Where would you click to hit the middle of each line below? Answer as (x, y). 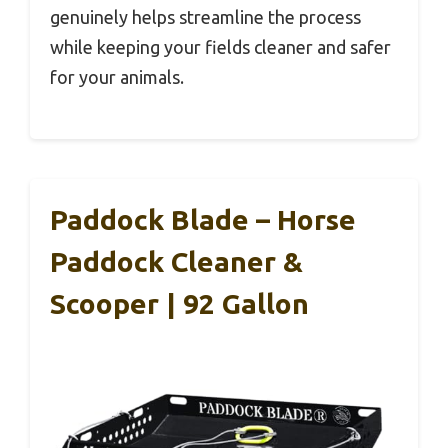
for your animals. (117, 76)
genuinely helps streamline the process (205, 16)
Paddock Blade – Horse (203, 219)
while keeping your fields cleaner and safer (220, 46)
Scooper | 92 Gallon (179, 303)
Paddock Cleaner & (176, 261)
